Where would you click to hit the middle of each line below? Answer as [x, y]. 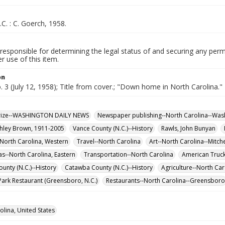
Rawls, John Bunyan [188, 128]
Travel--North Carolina [109, 141]
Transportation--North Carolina [129, 154]
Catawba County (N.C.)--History [109, 167]
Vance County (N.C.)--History [113, 128]
